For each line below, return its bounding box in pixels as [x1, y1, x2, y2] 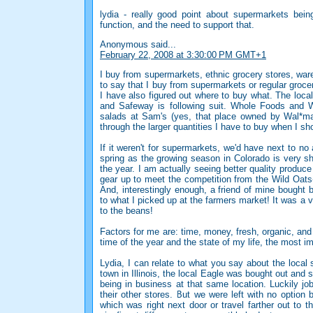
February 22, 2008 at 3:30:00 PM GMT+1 [100, 50, 266, 61]
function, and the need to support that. [100, 20, 254, 31]
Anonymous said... [100, 39, 176, 50]
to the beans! [100, 205, 153, 217]
